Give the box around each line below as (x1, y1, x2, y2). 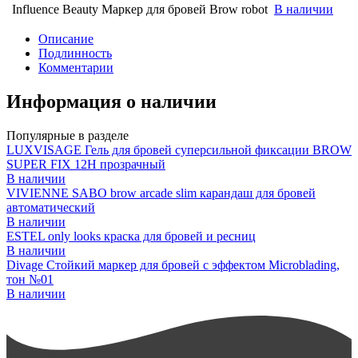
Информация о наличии (6, 90, 217, 112)
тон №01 (6, 272, 54, 286)
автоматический (6, 200, 95, 214)
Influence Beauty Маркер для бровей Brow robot (12, 2, 268, 16)
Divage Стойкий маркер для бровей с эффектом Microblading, (6, 257, 340, 272)
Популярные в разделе (6, 128, 129, 142)
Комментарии (38, 60, 113, 74)
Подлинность (38, 46, 112, 60)
